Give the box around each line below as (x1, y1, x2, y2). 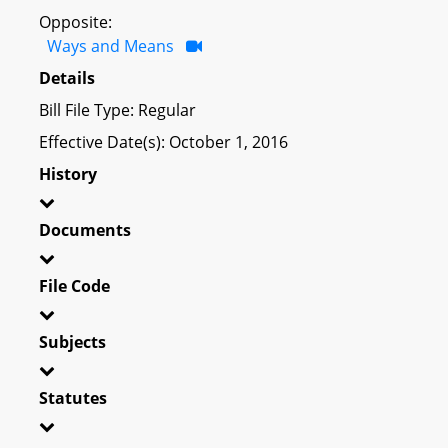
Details (39, 66, 95, 89)
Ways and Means (47, 34, 174, 57)
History (39, 162, 97, 185)
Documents (39, 218, 131, 241)
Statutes (39, 386, 107, 409)
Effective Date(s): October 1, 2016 (39, 130, 288, 153)
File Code (39, 274, 110, 297)
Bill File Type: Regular (39, 98, 196, 121)
